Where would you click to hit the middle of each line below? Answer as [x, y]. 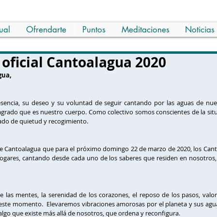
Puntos [94, 30]
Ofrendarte [46, 30]
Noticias [200, 30]
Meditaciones [145, 30]
